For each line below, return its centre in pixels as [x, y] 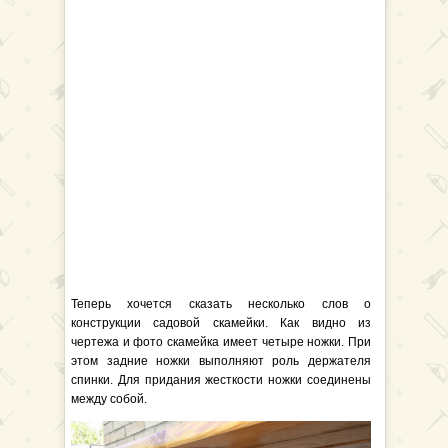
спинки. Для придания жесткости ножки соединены [221, 380]
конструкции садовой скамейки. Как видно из [221, 323]
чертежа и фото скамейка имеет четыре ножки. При [221, 342]
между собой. [109, 399]
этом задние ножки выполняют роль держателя [221, 361]
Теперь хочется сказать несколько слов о [221, 304]
